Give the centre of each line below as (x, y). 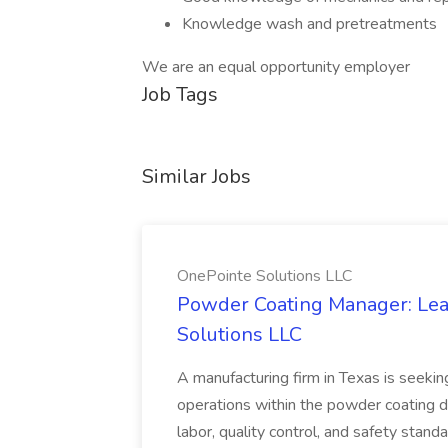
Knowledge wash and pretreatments (309, 24)
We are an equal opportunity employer (276, 67)
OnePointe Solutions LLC (264, 276)
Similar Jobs (196, 176)
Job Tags (180, 94)
